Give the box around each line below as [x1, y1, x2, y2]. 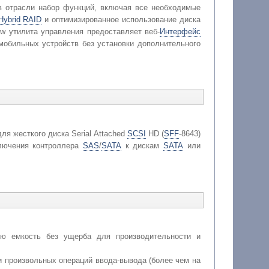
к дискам [121, 141, 163, 150]
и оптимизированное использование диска [41, 14, 201, 24]
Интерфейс [159, 26, 201, 36]
